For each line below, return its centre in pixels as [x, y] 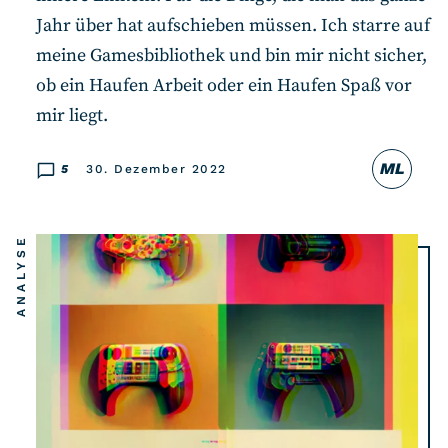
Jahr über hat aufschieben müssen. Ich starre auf [233, 25]
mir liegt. [74, 115]
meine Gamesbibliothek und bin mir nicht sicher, [231, 55]
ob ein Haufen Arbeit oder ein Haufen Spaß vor [224, 85]
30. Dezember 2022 [156, 168]
